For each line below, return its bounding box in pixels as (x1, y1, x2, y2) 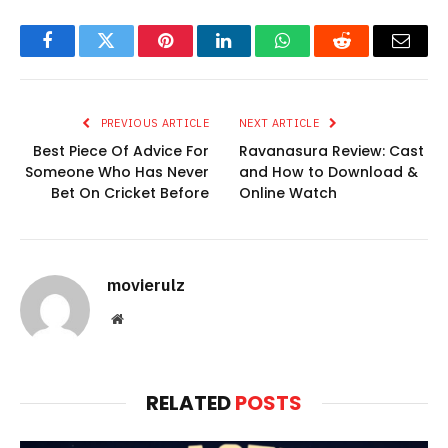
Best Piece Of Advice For (33, 140, 209, 161)
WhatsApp (281, 46, 359, 65)
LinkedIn (222, 46, 289, 65)
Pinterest (163, 46, 227, 65)
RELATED (146, 388, 235, 417)
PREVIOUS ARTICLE (97, 115, 209, 130)
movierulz (107, 273, 185, 296)
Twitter (104, 46, 157, 65)
